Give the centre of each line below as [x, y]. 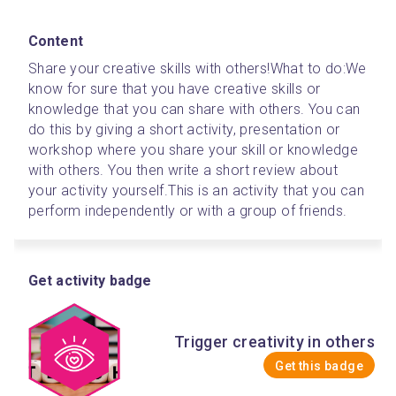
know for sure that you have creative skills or [175, 89]
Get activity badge [90, 281]
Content [56, 41]
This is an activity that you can [267, 190]
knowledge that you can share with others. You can [194, 109]
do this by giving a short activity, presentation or [184, 129]
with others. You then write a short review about [183, 170]
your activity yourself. [99, 190]
